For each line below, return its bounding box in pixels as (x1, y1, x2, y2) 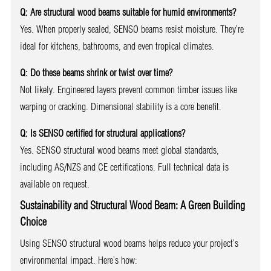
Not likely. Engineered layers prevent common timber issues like (19, 83, 237, 96)
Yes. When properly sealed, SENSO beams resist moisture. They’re (19, 22, 244, 35)
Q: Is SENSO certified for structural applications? (19, 126, 185, 139)
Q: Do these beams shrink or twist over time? (19, 66, 172, 79)
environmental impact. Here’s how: (19, 253, 137, 266)
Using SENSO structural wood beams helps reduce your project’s (19, 237, 238, 249)
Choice (19, 214, 47, 229)
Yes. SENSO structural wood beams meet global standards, (19, 143, 219, 156)
